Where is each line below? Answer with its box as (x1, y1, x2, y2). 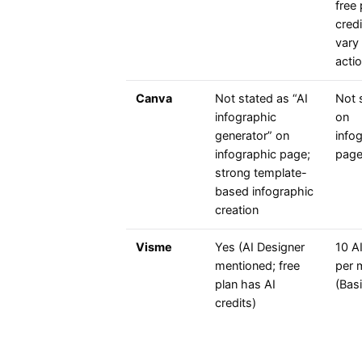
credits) (215, 296, 256, 311)
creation (215, 203, 259, 218)
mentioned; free (215, 259, 300, 274)
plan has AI (215, 277, 276, 293)
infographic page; (215, 147, 310, 162)
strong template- (215, 166, 307, 181)
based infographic (215, 184, 314, 200)
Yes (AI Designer (215, 240, 305, 255)
